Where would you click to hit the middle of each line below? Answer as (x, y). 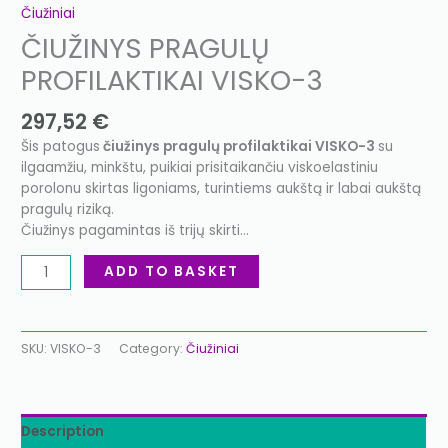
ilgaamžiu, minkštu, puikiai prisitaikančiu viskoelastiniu (200, 168)
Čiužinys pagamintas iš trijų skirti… (135, 231)
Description (63, 431)
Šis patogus (61, 147)
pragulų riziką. (68, 210)
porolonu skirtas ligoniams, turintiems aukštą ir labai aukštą (221, 189)
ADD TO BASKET (172, 271)
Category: (153, 348)
